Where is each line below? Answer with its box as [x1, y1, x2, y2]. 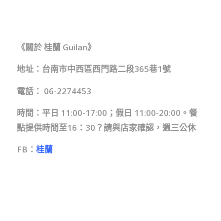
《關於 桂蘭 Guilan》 [16, 41, 96, 53]
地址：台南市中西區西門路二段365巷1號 [16, 63, 171, 75]
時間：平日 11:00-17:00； [16, 107, 115, 118]
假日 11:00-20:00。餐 [115, 107, 197, 118]
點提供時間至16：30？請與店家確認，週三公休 [16, 121, 196, 133]
